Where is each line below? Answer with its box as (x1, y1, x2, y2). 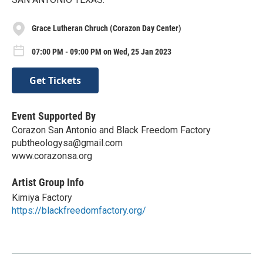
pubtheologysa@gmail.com (12, 137, 123, 149)
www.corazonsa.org (12, 150, 92, 162)
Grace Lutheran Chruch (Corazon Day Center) (32, 23, 181, 33)
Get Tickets (29, 74, 81, 87)
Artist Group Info (12, 176, 84, 189)
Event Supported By (12, 110, 96, 123)
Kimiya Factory (12, 192, 72, 204)
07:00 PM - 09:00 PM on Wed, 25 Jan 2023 (32, 46, 171, 56)
